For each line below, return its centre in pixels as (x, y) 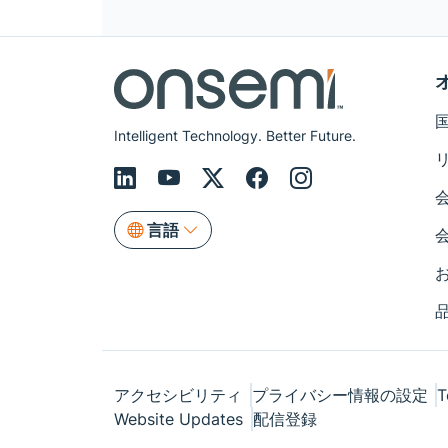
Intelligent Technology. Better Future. (235, 136)
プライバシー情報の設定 (339, 395)
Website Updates (178, 419)
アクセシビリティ (178, 395)
